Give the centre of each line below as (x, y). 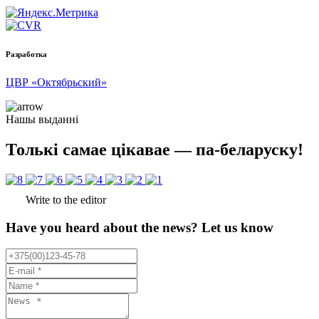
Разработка (26, 54)
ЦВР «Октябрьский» (56, 83)
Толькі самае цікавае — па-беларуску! (155, 150)
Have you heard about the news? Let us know (140, 227)
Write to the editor (64, 199)
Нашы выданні (42, 120)
